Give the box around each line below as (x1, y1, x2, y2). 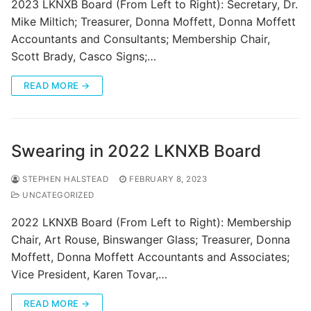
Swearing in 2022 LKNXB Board (11, 141, 261, 162)
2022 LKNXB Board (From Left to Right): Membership (11, 215, 292, 230)
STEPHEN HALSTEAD (19, 174, 108, 185)
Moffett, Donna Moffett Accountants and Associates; (11, 250, 289, 264)
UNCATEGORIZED (19, 190, 94, 201)
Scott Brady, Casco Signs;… (11, 49, 156, 64)
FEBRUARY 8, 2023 (129, 174, 207, 185)
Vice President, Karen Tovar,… (11, 267, 167, 282)
